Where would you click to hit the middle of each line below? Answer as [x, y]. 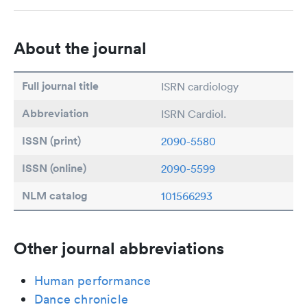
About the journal [80, 48]
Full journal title [60, 86]
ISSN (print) [51, 141]
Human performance [93, 281]
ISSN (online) [54, 168]
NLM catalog [55, 196]
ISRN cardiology [200, 86]
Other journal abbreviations [119, 248]
